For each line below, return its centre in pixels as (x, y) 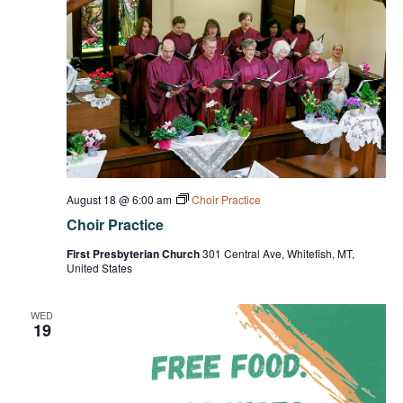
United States (99, 267)
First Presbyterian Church (134, 253)
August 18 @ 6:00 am (119, 199)
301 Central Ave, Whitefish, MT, (278, 253)
